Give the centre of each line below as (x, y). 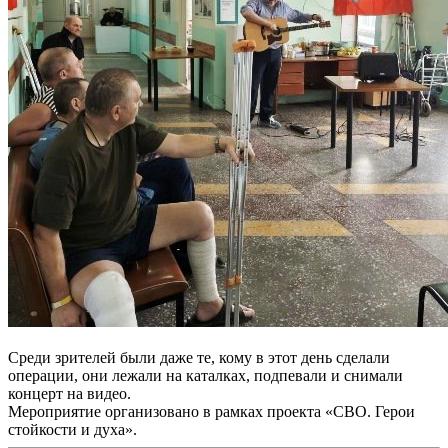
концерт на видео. (69, 393)
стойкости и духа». (72, 429)
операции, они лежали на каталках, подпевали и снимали (205, 375)
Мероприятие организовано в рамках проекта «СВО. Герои (211, 411)
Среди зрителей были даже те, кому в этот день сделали (199, 357)
